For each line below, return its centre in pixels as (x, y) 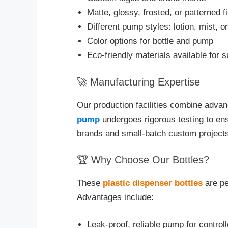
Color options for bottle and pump (150, 41)
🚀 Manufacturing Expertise (138, 82)
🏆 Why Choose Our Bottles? (143, 160)
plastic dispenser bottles (153, 183)
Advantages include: (115, 197)
